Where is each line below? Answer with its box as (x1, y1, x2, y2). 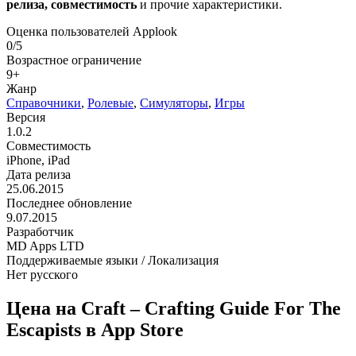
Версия (6, 110, 45, 124)
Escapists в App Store (6, 319, 184, 340)
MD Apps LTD (6, 238, 84, 253)
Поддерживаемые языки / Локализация (6, 253, 219, 267)
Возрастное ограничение (6, 52, 141, 67)
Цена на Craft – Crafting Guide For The (6, 297, 341, 319)
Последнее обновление (6, 195, 132, 210)
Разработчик (6, 224, 74, 238)
